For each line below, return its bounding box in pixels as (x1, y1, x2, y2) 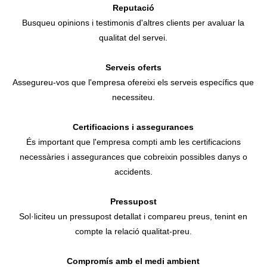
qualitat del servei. (99, 33, 168, 43)
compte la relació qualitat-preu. (74, 226, 192, 237)
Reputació (112, 3, 154, 13)
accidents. (114, 167, 153, 177)
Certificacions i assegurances (73, 122, 194, 132)
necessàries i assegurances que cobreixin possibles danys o (19, 152, 247, 162)
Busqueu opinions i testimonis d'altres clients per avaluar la (22, 18, 245, 28)
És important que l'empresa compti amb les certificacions (26, 137, 241, 147)
